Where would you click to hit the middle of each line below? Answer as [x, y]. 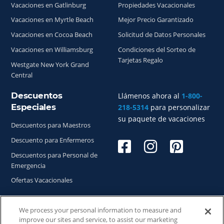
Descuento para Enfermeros [53, 140]
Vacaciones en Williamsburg [52, 49]
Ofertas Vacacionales [42, 180]
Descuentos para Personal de [54, 155]
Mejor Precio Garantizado [156, 20]
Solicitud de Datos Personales [162, 35]
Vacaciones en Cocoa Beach [52, 35]
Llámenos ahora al [150, 95]
